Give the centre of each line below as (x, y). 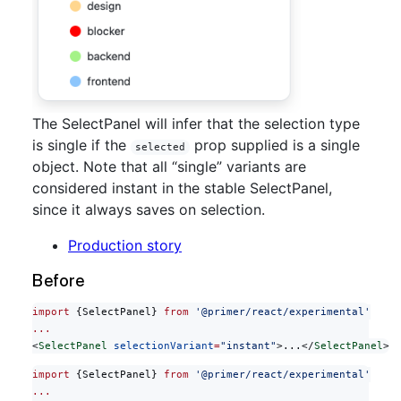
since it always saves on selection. (149, 209)
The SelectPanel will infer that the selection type (196, 124)
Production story (125, 245)
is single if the (81, 145)
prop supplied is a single (274, 145)
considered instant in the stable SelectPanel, (182, 188)
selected (160, 147)
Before (58, 280)
